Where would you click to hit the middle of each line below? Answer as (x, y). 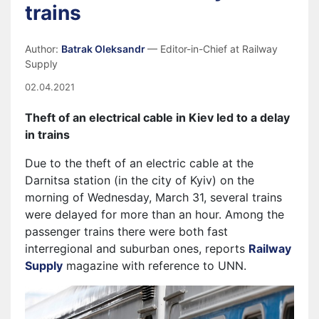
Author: (43, 49)
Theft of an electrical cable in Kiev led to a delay (157, 117)
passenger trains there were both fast (126, 231)
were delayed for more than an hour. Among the (155, 214)
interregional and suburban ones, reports (137, 249)
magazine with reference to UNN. (155, 266)
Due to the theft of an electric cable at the (139, 163)
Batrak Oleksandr (104, 49)
